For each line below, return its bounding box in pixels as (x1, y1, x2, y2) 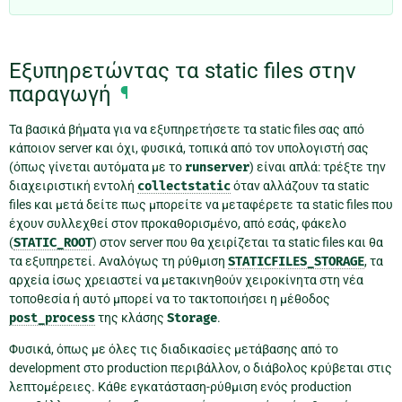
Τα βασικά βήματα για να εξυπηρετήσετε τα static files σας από (9, 122, 364, 137)
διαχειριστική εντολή (9, 179, 137, 194)
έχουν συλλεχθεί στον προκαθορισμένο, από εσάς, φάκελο (9, 216, 346, 232)
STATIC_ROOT (13, 235, 92, 251)
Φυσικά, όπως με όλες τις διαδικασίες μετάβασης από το (9, 342, 338, 357)
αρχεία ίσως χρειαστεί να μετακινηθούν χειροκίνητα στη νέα (9, 273, 363, 288)
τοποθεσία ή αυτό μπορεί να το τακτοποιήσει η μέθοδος (9, 292, 330, 307)
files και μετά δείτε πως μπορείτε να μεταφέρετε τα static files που (9, 197, 393, 213)
